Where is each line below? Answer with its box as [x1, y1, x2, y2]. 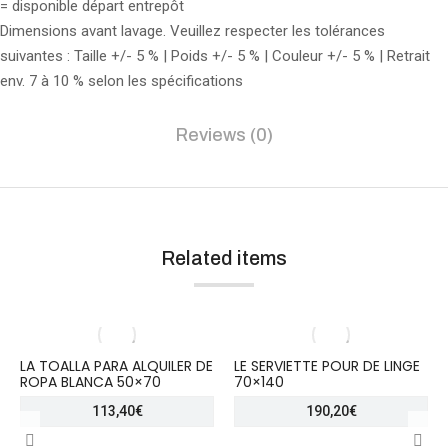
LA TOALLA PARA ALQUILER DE [20, 356, 213, 377]
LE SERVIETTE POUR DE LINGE [234, 356, 420, 377]
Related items [161, 247, 287, 270]
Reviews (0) [175, 125, 273, 146]
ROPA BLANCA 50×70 [20, 372, 161, 393]
